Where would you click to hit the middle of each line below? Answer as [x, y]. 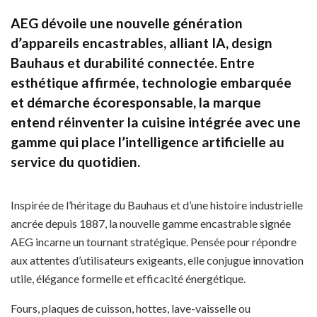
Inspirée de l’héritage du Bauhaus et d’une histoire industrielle [157, 205]
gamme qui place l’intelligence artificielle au [148, 142]
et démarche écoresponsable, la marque [136, 102]
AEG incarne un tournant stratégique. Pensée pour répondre [154, 242]
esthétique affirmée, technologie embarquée [151, 82]
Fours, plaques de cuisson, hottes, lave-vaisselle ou [131, 309]
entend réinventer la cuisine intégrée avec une [156, 122]
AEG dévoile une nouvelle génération [127, 23]
